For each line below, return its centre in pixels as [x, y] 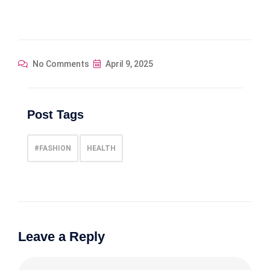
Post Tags [55, 114]
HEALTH [101, 148]
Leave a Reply [61, 236]
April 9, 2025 [128, 64]
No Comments [60, 64]
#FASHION [53, 148]
